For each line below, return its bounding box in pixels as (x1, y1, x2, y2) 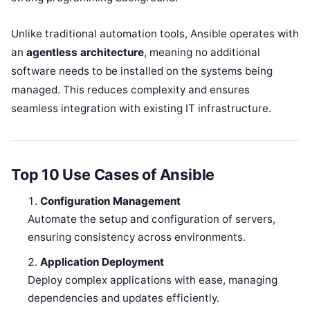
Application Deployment (40, 255, 165, 269)
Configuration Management (40, 194, 181, 208)
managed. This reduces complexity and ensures (11, 82, 250, 96)
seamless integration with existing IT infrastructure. (11, 101, 271, 115)
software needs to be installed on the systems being (11, 64, 273, 77)
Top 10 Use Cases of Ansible (11, 165, 215, 184)
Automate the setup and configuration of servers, (28, 212, 276, 226)
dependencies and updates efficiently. (28, 291, 220, 305)
